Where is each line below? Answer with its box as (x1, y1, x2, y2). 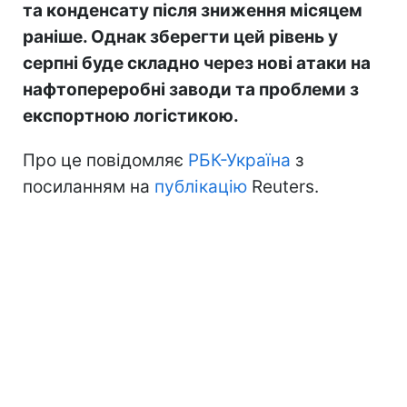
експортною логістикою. (23, 104, 239, 126)
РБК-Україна (188, 149, 291, 171)
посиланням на (23, 175, 154, 197)
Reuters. (252, 175, 319, 197)
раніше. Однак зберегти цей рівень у (23, 25, 338, 47)
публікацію (154, 175, 247, 197)
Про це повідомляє (23, 149, 188, 171)
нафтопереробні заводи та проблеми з (23, 78, 359, 100)
